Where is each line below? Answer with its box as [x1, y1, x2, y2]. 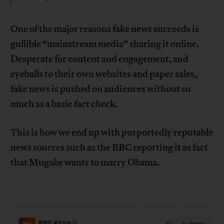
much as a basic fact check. [10, 97, 118, 110]
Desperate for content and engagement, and [10, 52, 189, 65]
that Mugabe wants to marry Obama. [10, 156, 160, 168]
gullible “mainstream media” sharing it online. [10, 37, 199, 50]
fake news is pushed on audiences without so [10, 82, 191, 95]
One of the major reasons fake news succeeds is [10, 22, 199, 35]
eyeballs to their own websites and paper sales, [10, 67, 197, 80]
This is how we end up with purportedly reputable [10, 126, 213, 138]
